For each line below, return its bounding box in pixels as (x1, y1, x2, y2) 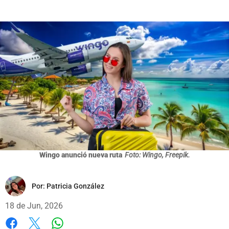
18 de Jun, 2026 (5, 200, 63, 211)
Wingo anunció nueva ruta (39, 150, 122, 159)
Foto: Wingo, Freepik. (124, 150, 190, 159)
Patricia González (47, 181, 104, 190)
